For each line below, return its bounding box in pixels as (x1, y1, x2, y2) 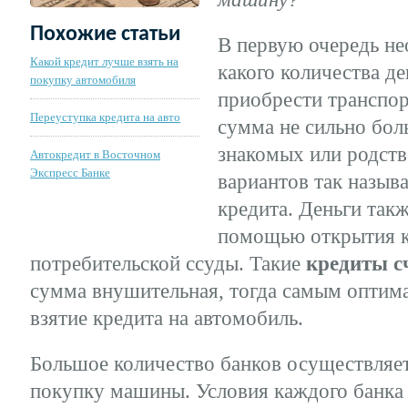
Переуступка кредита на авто (30, 110, 180, 124)
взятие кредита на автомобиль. (30, 306, 303, 330)
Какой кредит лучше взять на (30, 55, 178, 68)
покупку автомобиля (30, 73, 136, 87)
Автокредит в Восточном (30, 148, 160, 161)
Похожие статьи (30, 24, 180, 46)
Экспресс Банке (30, 166, 110, 179)
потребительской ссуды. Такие (30, 251, 306, 275)
